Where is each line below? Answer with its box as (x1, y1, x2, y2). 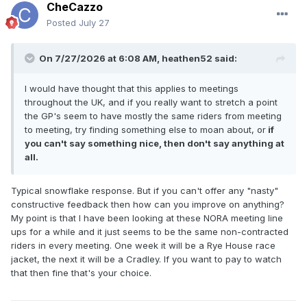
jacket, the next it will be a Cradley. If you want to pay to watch (11, 254, 282, 265)
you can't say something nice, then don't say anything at (25, 138, 284, 149)
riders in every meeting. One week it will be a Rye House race (11, 240, 275, 251)
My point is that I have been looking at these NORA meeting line (11, 212, 283, 224)
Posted (47, 17, 79, 29)
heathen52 (162, 53, 212, 64)
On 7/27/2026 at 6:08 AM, (39, 53, 162, 64)
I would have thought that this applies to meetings (25, 83, 238, 95)
